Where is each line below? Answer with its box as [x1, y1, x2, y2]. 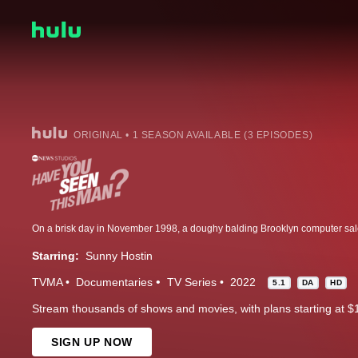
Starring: [32, 249, 79, 263]
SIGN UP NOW [51, 336, 133, 349]
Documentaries [76, 276, 153, 289]
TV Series [167, 276, 217, 289]
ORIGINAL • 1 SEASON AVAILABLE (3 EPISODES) [74, 129, 313, 141]
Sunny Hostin [86, 249, 153, 263]
